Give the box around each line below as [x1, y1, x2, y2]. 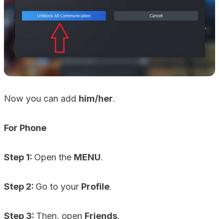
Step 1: [4, 152, 34, 162]
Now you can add [4, 93, 79, 104]
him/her [79, 93, 113, 104]
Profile [81, 181, 109, 192]
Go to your [36, 181, 81, 192]
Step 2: [4, 181, 36, 192]
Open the [34, 152, 74, 162]
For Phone [4, 123, 46, 133]
